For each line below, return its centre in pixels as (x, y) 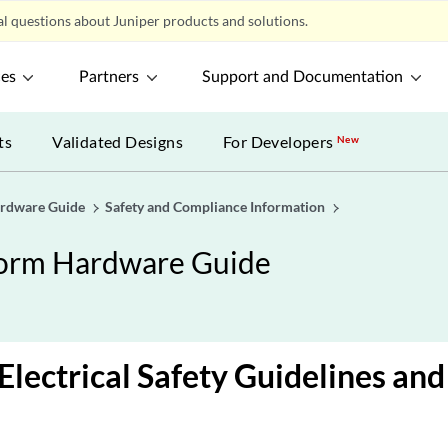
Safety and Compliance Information (215, 206)
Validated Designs (118, 141)
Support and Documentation (303, 77)
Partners (109, 77)
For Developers (280, 141)
